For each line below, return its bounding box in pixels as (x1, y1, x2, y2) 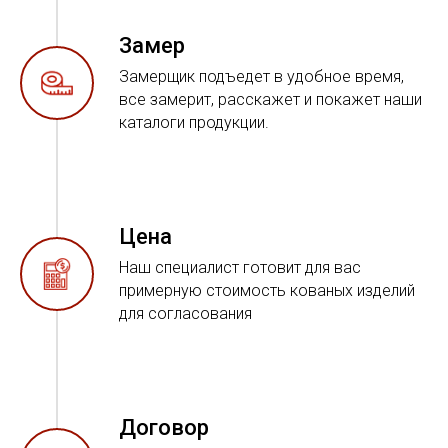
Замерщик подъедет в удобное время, (119, 66, 404, 86)
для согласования (119, 303, 252, 323)
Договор (119, 414, 209, 440)
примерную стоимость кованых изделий (119, 280, 415, 300)
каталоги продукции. (119, 112, 269, 132)
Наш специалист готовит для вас (119, 257, 361, 277)
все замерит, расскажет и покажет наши (119, 89, 422, 109)
